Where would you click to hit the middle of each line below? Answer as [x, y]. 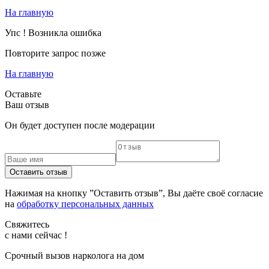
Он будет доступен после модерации [80, 125]
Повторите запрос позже [55, 53]
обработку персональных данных [85, 204]
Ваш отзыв [27, 104]
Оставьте [23, 94]
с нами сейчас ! [36, 235]
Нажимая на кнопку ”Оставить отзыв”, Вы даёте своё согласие [134, 193]
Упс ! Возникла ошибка [53, 32]
